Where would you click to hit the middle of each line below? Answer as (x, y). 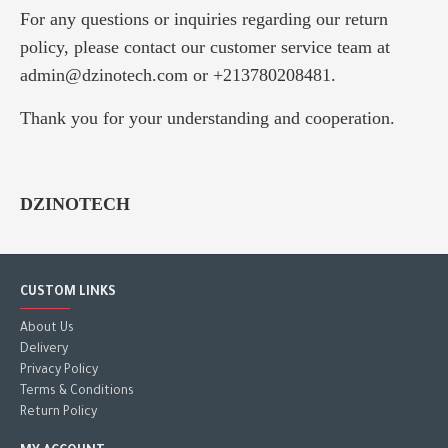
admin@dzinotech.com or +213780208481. (178, 75)
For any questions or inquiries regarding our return (204, 19)
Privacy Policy (59, 371)
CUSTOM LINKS (68, 293)
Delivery (44, 350)
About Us (47, 329)
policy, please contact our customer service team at (205, 47)
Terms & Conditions (77, 392)
